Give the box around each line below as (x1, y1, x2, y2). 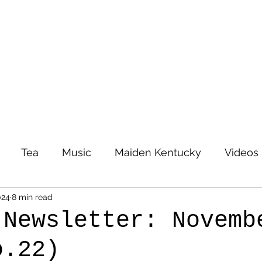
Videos (225, 146, 258, 158)
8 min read (12, 192, 53, 202)
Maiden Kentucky (115, 146, 201, 158)
